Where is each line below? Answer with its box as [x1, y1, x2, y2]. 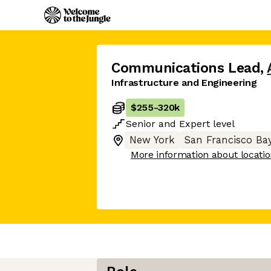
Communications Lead [111, 60, 261, 76]
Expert [179, 118, 210, 129]
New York [129, 134, 175, 146]
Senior [126, 118, 155, 129]
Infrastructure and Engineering [111, 77, 257, 88]
